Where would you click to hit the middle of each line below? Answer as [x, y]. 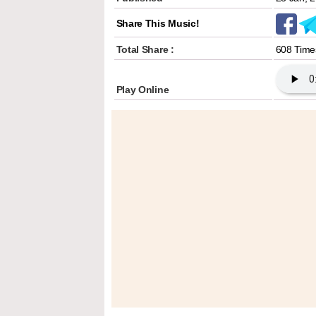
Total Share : [145, 49]
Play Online [142, 90]
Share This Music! [158, 23]
